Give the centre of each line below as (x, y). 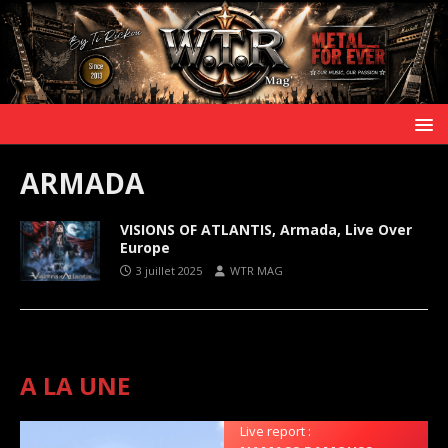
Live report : (276, 430)
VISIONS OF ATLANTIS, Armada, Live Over (266, 229)
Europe (145, 247)
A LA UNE (75, 385)
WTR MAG (256, 270)
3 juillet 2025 (169, 270)
